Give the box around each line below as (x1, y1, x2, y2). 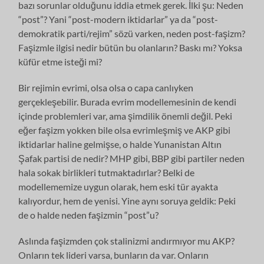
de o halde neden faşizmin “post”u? (18, 209, 159, 220)
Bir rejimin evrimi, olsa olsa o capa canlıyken (18, 81, 194, 93)
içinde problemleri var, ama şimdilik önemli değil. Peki (18, 110, 233, 121)
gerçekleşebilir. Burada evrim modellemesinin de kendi (18, 95, 237, 107)
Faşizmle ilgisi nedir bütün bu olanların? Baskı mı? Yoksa (18, 41, 243, 53)
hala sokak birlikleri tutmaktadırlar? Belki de (18, 166, 195, 178)
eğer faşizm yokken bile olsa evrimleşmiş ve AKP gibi (18, 124, 231, 136)
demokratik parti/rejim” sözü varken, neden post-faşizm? (18, 27, 246, 39)
